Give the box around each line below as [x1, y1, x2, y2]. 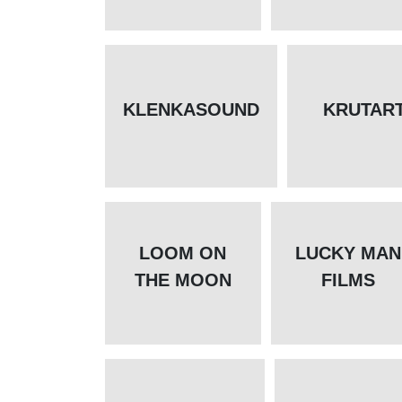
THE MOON [134, 270, 232, 291]
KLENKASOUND [123, 100, 259, 120]
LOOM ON [139, 243, 226, 264]
